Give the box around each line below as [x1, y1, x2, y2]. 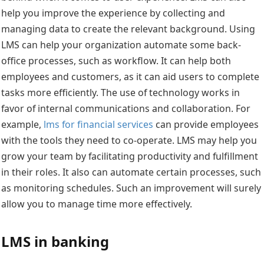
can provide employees [153, 117, 259, 131]
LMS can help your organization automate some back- [1, 38, 241, 51]
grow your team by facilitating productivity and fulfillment [1, 149, 258, 163]
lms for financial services [44, 117, 153, 131]
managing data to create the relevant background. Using [1, 22, 255, 35]
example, [1, 117, 44, 131]
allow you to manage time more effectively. [1, 197, 192, 210]
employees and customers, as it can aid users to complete [1, 70, 259, 83]
